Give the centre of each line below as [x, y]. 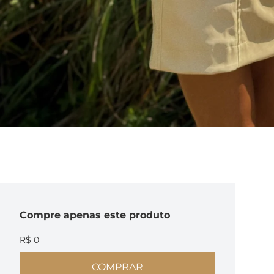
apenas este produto [117, 215]
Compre [42, 215]
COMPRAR [117, 267]
